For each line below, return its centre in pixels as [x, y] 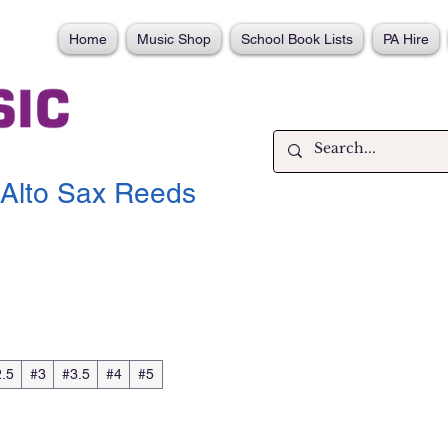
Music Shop [174, 39]
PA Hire [406, 39]
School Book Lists [297, 39]
